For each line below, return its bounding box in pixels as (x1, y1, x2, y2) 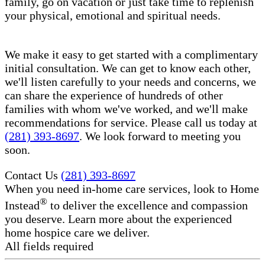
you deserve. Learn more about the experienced (5, 212, 232, 225)
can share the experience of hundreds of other (5, 89, 223, 102)
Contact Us (5, 169, 58, 182)
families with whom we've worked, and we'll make (5, 102, 248, 116)
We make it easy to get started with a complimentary (5, 48, 258, 62)
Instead (5, 198, 40, 212)
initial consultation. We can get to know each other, (5, 62, 251, 75)
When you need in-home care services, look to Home (5, 182, 259, 196)
